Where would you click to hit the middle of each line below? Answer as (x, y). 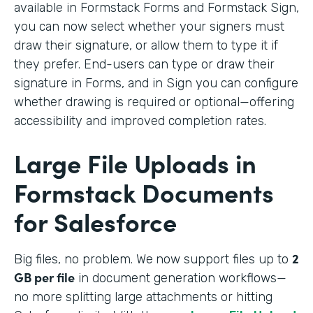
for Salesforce (95, 221)
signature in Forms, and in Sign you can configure (156, 83)
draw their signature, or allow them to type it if (146, 45)
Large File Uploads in (135, 162)
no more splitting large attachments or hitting (143, 297)
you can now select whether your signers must (149, 26)
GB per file (44, 277)
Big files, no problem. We (83, 259)
